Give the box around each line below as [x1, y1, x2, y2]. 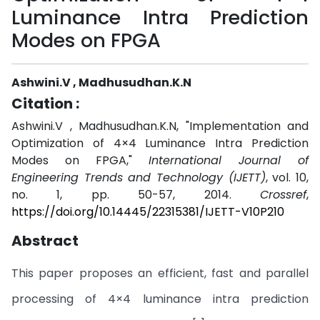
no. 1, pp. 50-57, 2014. [11, 186, 260, 203]
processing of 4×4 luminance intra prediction [11, 291, 309, 307]
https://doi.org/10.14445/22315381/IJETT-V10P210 [11, 204, 284, 220]
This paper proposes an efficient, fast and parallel [11, 265, 309, 281]
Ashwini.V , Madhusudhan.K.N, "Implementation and [11, 118, 309, 134]
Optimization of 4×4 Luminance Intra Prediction [11, 135, 309, 151]
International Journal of [149, 152, 309, 169]
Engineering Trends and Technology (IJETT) [11, 169, 266, 186]
